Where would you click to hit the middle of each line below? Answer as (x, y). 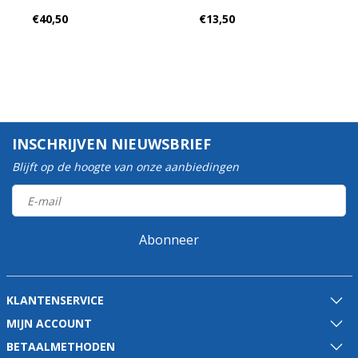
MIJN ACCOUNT (49, 323)
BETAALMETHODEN (60, 346)
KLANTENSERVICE (55, 300)
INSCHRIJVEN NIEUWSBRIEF (111, 144)
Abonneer (169, 240)
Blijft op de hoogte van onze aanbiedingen (125, 167)
